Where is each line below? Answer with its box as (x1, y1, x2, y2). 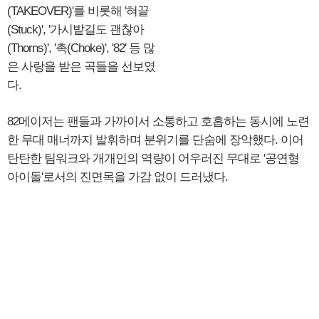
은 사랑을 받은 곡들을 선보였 (7, 60, 155, 74)
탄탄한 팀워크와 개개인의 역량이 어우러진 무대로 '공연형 (7, 152, 299, 166)
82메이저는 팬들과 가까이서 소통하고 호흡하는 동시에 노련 (7, 115, 309, 129)
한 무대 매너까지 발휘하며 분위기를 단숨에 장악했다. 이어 (7, 133, 303, 147)
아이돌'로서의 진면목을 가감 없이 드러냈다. (7, 170, 228, 184)
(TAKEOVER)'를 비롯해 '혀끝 (7, 4, 149, 19)
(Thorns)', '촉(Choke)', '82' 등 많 (7, 41, 155, 56)
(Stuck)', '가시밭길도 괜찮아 (7, 23, 144, 37)
